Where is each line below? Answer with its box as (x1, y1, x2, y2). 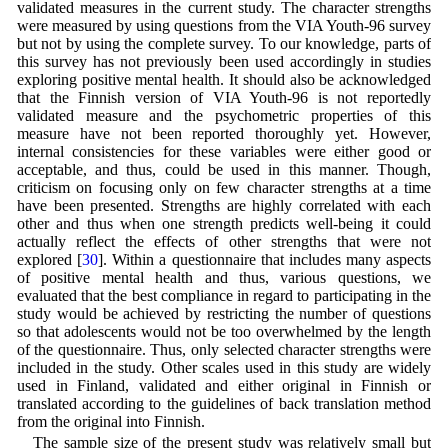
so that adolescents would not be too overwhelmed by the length (16, 322, 432, 340)
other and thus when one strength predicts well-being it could (16, 214, 432, 232)
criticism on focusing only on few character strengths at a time (16, 178, 432, 196)
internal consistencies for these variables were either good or (16, 142, 432, 160)
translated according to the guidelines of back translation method (16, 394, 432, 412)
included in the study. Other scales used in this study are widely (16, 358, 432, 376)
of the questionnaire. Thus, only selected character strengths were (16, 340, 432, 358)
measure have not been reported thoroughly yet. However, (16, 124, 432, 142)
